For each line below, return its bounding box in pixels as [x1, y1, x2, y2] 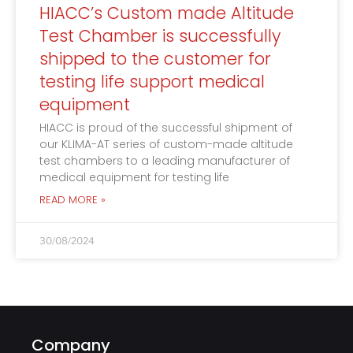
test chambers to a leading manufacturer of [39, 153, 290, 169]
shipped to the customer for [39, 47, 271, 71]
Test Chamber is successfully [39, 24, 281, 48]
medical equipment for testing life [39, 169, 229, 186]
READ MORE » [39, 192, 106, 208]
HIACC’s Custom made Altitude [39, 2, 294, 25]
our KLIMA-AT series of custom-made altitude [39, 136, 293, 153]
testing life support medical [39, 70, 265, 94]
